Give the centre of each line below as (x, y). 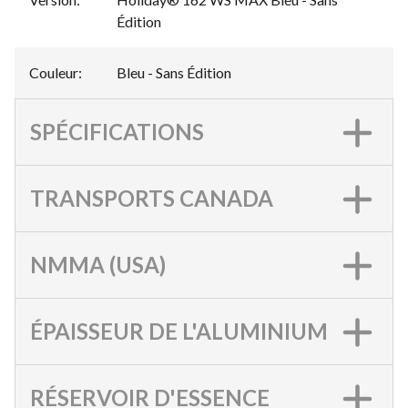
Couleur (54, 72)
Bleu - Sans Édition (174, 72)
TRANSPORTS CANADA (152, 198)
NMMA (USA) (98, 265)
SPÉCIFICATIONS (117, 132)
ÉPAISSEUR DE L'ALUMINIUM (179, 331)
